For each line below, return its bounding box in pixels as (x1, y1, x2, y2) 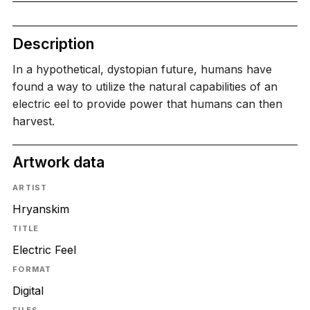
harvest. (12, 114, 55, 129)
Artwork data (12, 153, 104, 172)
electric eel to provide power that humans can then (12, 97, 282, 111)
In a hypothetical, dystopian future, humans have (12, 62, 272, 77)
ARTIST (12, 182, 48, 192)
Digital (12, 284, 44, 298)
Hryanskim (12, 201, 69, 216)
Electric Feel (12, 243, 76, 257)
